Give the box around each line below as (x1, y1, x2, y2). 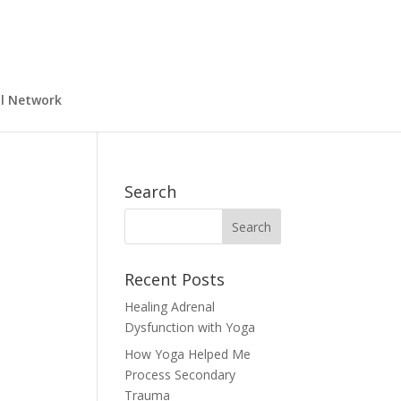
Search (124, 181, 177, 202)
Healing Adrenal (124, 298, 216, 315)
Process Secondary (124, 366, 236, 383)
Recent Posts (124, 269, 226, 290)
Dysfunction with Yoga (124, 319, 256, 336)
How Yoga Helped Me (124, 346, 252, 363)
